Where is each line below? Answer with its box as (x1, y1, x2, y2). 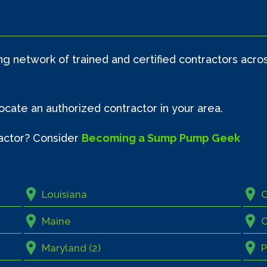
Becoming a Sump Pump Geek (82, 132, 241, 145)
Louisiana (41, 188, 87, 201)
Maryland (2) (41, 242, 101, 254)
